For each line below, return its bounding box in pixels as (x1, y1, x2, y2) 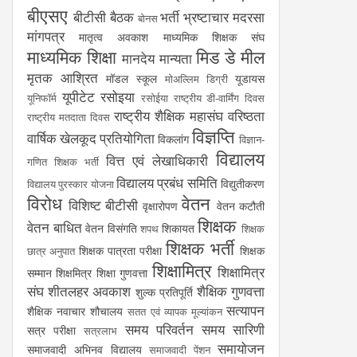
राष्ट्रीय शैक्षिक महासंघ (114, 106, 223, 125)
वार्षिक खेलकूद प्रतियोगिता (27, 128, 155, 147)
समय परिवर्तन (124, 320, 194, 339)
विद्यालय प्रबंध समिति (116, 173, 218, 192)
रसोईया (141, 91, 169, 105)
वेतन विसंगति (85, 220, 137, 236)
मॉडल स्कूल (106, 70, 157, 86)
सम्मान (27, 265, 52, 280)
